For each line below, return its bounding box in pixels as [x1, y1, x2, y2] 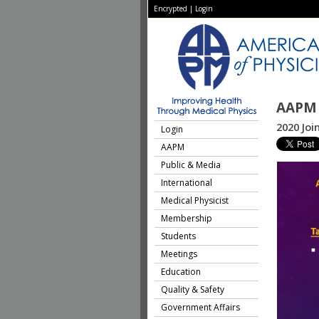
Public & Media [161, 159, 221, 171]
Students [161, 230, 196, 242]
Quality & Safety [161, 283, 224, 296]
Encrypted [154, 4, 187, 14]
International [161, 177, 212, 189]
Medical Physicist [161, 194, 229, 206]
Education [161, 266, 201, 278]
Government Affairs [161, 301, 240, 313]
